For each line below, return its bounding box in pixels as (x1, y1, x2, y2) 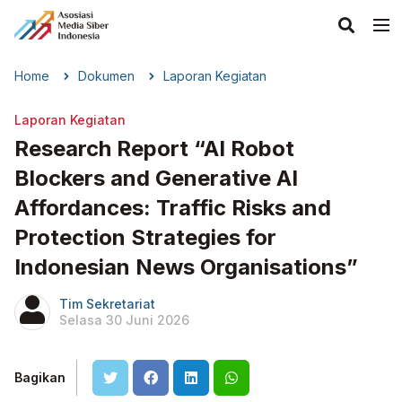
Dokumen (78, 68, 135, 83)
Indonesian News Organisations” (14, 254, 358, 280)
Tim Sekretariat (59, 296, 155, 311)
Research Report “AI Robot (14, 135, 294, 162)
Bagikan (14, 370, 66, 385)
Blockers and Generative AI (14, 165, 298, 191)
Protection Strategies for (14, 224, 276, 250)
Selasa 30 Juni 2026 (59, 312, 189, 328)
